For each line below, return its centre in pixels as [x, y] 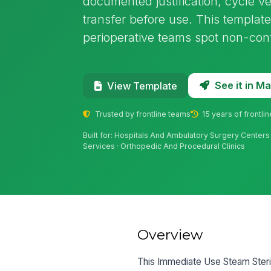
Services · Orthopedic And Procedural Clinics [164, 146]
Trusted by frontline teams [142, 114]
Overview [170, 234]
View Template [142, 86]
